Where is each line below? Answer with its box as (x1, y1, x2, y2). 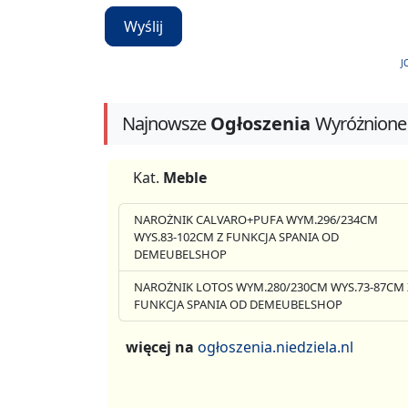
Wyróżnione (315, 110, 406, 136)
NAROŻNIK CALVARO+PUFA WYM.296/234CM (134, 210, 378, 228)
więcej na (126, 336, 198, 357)
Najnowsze (122, 110, 206, 136)
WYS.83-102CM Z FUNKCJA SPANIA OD (134, 228, 339, 245)
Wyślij (124, 16, 163, 37)
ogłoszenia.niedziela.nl (198, 336, 353, 357)
